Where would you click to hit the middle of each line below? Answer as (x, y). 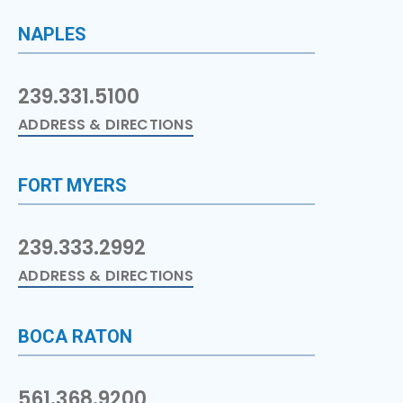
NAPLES (52, 34)
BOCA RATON (75, 336)
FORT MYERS (72, 185)
